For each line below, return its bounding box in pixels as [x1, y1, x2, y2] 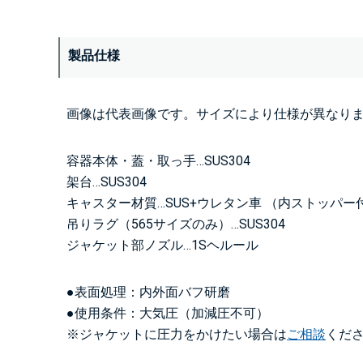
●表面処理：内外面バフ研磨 [66, 284, 230, 300]
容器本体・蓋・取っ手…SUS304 [66, 152, 250, 169]
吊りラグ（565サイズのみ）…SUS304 [66, 216, 285, 232]
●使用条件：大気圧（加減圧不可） [66, 305, 269, 321]
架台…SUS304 [66, 173, 147, 190]
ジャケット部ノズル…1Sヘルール [66, 237, 258, 253]
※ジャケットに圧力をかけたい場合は [66, 326, 287, 342]
